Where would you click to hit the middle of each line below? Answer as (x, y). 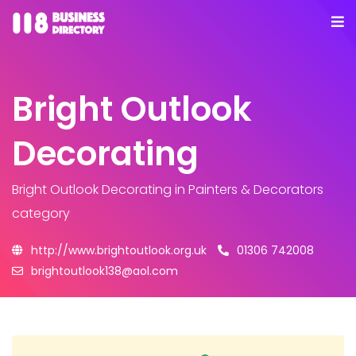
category (41, 213)
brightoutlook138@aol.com (104, 271)
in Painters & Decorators (248, 190)
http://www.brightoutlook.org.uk (119, 250)
